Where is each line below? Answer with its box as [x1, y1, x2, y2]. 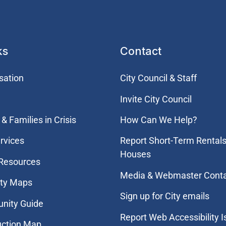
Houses [120, 149, 151, 160]
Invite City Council [120, 93, 192, 104]
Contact [120, 44, 161, 58]
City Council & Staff [120, 73, 197, 84]
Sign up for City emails [120, 191, 209, 202]
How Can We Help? [120, 114, 197, 125]
